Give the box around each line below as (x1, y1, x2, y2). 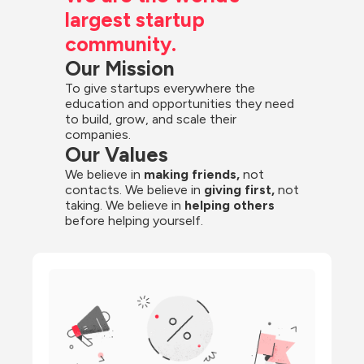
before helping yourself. (65, 213, 203, 229)
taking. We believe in (65, 197, 184, 214)
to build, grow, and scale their (65, 111, 236, 128)
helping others (184, 197, 275, 214)
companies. (65, 127, 131, 143)
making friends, (144, 167, 240, 183)
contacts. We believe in (65, 182, 201, 198)
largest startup (65, 7, 205, 32)
